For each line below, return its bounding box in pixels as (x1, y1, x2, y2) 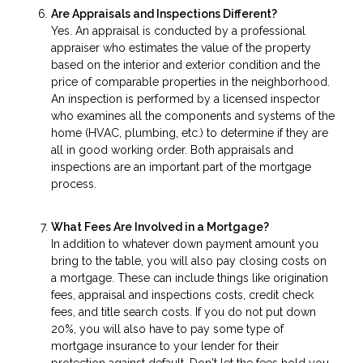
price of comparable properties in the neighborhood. (51, 75, 330, 89)
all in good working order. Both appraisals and (51, 143, 293, 157)
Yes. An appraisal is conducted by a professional (51, 24, 305, 38)
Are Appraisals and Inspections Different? (51, 7, 277, 21)
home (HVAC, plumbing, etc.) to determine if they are (51, 126, 328, 140)
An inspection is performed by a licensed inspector (51, 92, 320, 106)
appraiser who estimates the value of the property (51, 41, 311, 55)
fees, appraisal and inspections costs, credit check (51, 288, 314, 301)
